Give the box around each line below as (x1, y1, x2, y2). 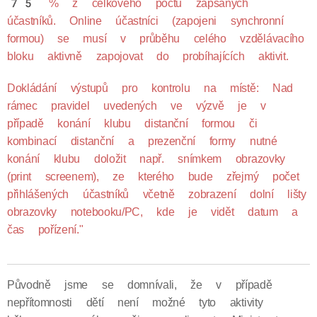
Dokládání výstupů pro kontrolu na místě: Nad (7, 81, 293, 95)
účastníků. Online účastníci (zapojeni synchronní (7, 14, 284, 28)
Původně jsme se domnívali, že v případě (7, 278, 272, 292)
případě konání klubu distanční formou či (7, 117, 258, 130)
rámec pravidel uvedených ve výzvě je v (7, 99, 266, 113)
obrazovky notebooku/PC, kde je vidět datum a (7, 205, 298, 219)
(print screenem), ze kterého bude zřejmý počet (7, 170, 299, 183)
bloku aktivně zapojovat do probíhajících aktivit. (7, 50, 289, 63)
